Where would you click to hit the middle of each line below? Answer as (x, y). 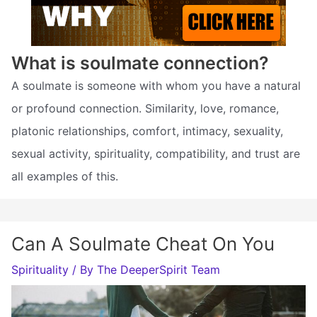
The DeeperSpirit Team (158, 269)
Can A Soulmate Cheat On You (143, 243)
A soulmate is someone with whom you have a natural (156, 85)
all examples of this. (65, 176)
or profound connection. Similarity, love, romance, (145, 108)
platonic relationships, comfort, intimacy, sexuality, (147, 131)
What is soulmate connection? (140, 63)
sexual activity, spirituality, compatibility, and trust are (156, 153)
